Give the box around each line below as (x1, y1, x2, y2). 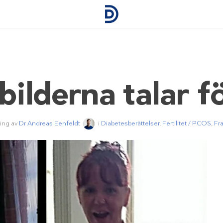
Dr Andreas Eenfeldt (18, 118, 80, 127)
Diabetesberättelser (101, 118, 159, 127)
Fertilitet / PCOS (162, 118, 211, 127)
